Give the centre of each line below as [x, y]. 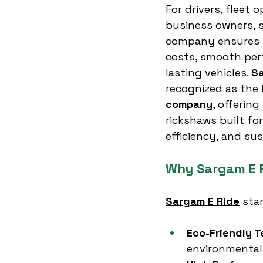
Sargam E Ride [203, 201]
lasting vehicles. [208, 73]
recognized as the [213, 88]
